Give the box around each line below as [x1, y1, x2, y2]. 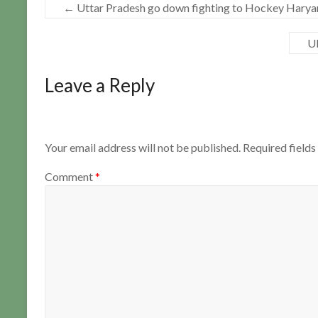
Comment [45, 170, 95, 184]
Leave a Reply [45, 73, 155, 97]
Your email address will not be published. [45, 140, 241, 154]
